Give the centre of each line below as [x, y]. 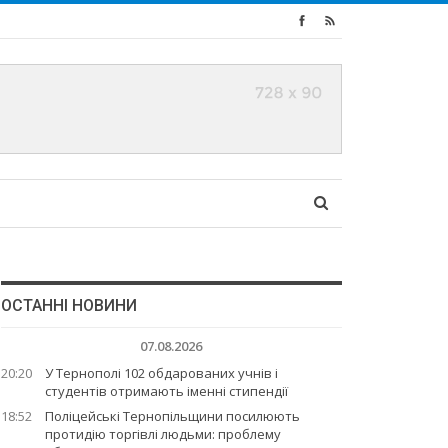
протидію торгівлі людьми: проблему [162, 434]
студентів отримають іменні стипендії [166, 391]
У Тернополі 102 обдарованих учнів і [161, 373]
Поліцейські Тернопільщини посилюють [172, 416]
